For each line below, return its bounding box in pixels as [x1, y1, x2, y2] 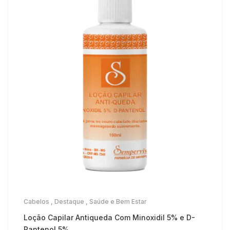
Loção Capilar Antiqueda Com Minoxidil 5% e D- [24, 213, 195, 222]
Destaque [54, 197, 84, 205]
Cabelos [24, 197, 49, 205]
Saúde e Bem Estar [89, 197, 147, 205]
